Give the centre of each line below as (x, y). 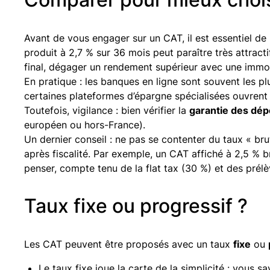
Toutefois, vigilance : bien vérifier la (107, 110)
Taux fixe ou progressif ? (136, 206)
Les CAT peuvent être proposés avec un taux (129, 244)
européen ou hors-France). (85, 124)
